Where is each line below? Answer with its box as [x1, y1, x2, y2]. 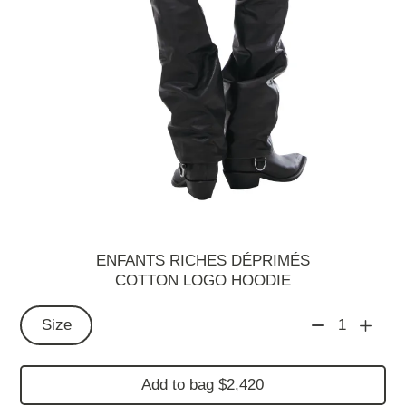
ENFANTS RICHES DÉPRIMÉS [95, 252, 310, 270]
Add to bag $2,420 [141, 376, 265, 394]
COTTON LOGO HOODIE [114, 272, 291, 290]
